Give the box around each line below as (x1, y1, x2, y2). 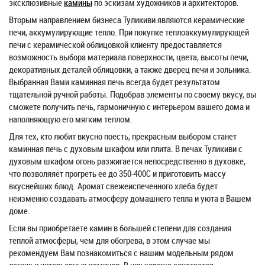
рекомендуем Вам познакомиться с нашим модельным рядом (9, 247, 234, 258)
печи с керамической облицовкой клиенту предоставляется (9, 38, 222, 50)
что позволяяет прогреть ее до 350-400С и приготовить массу (9, 167, 226, 179)
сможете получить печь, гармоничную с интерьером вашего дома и (9, 101, 250, 112)
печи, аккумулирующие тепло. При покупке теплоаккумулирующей (9, 26, 249, 38)
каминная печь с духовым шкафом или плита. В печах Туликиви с (9, 143, 243, 154)
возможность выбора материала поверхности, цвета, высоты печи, (9, 51, 248, 63)
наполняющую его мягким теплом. (9, 113, 132, 125)
